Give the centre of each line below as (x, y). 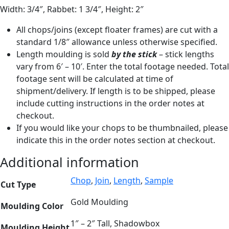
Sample (159, 180)
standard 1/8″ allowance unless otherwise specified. (117, 42)
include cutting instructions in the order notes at (110, 103)
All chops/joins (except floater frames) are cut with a (117, 29)
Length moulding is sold (64, 54)
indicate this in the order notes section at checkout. (116, 140)
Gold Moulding (99, 202)
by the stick (134, 54)
